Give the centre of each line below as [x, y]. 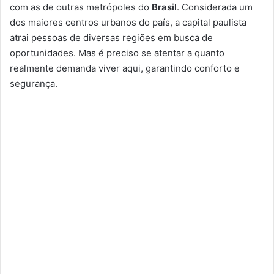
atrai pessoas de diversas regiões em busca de [111, 38]
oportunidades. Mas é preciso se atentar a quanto [117, 53]
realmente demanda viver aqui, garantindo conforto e [125, 68]
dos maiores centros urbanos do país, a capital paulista [128, 22]
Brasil [164, 7]
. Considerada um [215, 7]
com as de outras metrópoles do [81, 7]
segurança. [34, 83]
